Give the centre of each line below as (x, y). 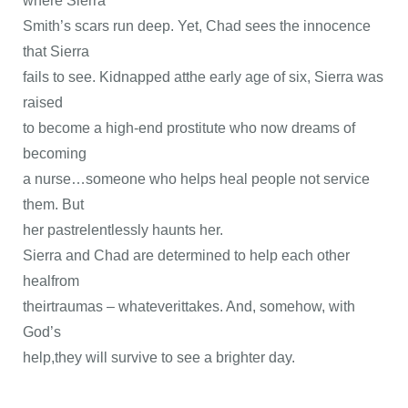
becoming (55, 153)
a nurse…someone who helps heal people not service (196, 179)
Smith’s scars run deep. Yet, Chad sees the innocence (197, 26)
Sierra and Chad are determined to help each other (186, 255)
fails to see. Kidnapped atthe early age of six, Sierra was (203, 77)
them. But (53, 204)
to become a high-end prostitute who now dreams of (189, 128)
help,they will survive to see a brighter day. (159, 357)
